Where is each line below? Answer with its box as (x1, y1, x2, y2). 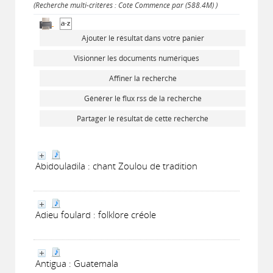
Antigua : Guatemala (35, 257, 118, 269)
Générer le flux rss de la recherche (83, 93, 202, 104)
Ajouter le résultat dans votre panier (81, 33, 204, 43)
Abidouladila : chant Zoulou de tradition (35, 160, 197, 172)
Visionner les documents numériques (74, 53, 199, 63)
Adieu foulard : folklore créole (35, 208, 156, 221)
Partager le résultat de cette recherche (77, 113, 208, 124)
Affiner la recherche (108, 73, 177, 83)
